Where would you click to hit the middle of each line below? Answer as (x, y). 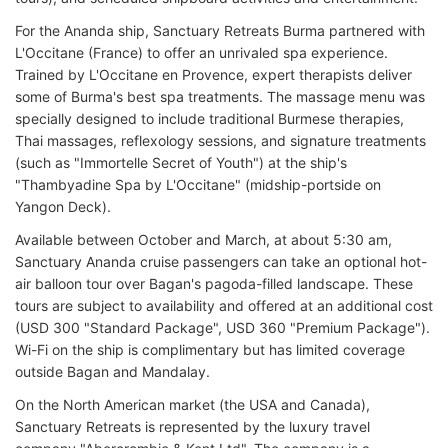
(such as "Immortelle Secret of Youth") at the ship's (181, 162)
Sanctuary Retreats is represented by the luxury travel (192, 426)
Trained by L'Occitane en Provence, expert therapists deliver (213, 74)
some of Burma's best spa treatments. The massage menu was (220, 96)
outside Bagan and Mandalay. (112, 371)
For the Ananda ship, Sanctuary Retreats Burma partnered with (220, 30)
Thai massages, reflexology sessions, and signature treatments (220, 140)
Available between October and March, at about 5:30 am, (203, 239)
